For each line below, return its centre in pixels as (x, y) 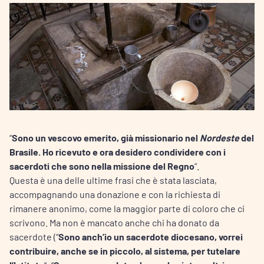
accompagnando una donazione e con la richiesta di (115, 194)
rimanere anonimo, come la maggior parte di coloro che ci (127, 208)
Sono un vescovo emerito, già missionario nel (106, 137)
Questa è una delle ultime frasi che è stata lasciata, (113, 180)
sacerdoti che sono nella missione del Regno (102, 166)
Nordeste (220, 137)
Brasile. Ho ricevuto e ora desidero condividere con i (118, 151)
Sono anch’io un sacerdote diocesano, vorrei (151, 236)
